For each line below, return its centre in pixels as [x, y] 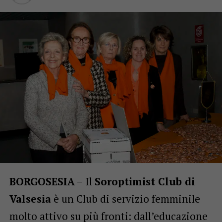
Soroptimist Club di [144, 182]
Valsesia [30, 199]
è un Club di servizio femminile [125, 199]
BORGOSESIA [42, 182]
